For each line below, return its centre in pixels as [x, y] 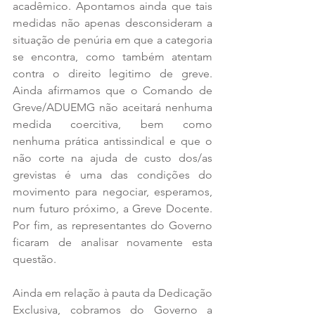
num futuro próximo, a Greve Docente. [112, 208]
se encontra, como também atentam [112, 56]
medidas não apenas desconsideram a [112, 22]
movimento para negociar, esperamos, [112, 191]
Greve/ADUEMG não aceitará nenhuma [112, 107]
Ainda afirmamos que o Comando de [112, 90]
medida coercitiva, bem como [112, 124]
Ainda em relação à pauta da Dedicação [112, 292]
